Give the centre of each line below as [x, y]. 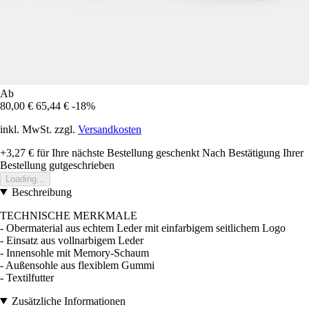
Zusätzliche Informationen [68, 301]
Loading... [25, 179]
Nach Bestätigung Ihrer [253, 152]
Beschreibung [41, 192]
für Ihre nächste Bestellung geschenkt [117, 152]
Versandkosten [110, 129]
